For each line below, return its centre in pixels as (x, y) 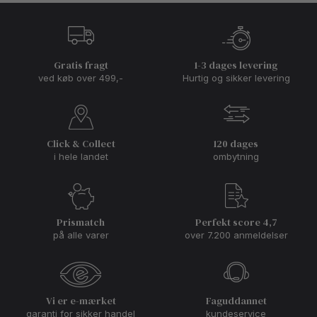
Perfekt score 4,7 (236, 223)
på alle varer (81, 235)
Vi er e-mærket (81, 301)
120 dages (236, 144)
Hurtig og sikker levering (236, 78)
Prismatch (81, 223)
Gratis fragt (81, 65)
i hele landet (81, 157)
